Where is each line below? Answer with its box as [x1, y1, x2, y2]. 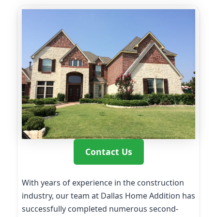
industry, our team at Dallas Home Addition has [22, 190, 195, 201]
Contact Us [85, 146, 132, 158]
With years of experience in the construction [22, 177, 184, 188]
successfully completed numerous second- [22, 203, 178, 215]
